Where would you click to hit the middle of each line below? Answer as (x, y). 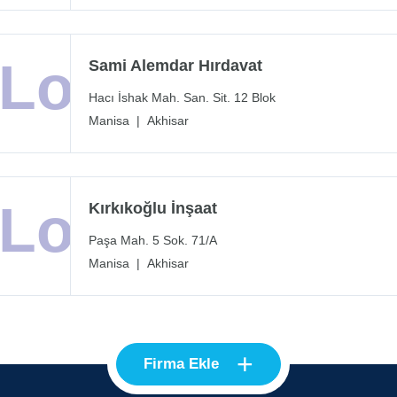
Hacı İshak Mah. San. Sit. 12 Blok (182, 98)
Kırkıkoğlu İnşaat (153, 209)
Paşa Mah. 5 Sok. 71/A (153, 241)
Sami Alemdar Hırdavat (175, 66)
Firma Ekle (181, 364)
